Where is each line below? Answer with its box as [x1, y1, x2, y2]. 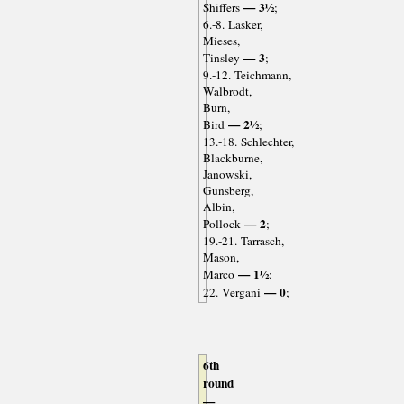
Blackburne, [202, 149, 262, 166]
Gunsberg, [202, 181, 253, 198]
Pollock [202, 215, 241, 232]
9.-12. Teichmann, [202, 66, 291, 83]
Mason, [202, 248, 239, 265]
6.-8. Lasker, [202, 15, 262, 32]
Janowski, [202, 165, 252, 182]
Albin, [202, 197, 234, 215]
